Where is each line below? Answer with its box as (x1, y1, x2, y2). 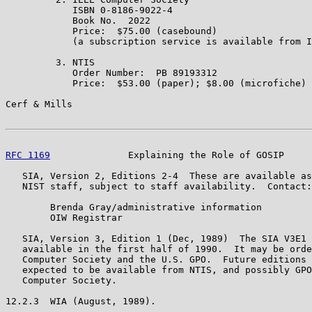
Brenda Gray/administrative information (6, 201, 262, 212)
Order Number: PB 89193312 (6, 67, 217, 78)
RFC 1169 (6, 149, 50, 160)
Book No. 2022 (6, 15, 150, 26)
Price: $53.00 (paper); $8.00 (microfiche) (6, 77, 306, 88)
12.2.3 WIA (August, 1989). (6, 295, 156, 306)
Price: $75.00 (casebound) (6, 25, 217, 36)
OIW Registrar (6, 212, 123, 223)
